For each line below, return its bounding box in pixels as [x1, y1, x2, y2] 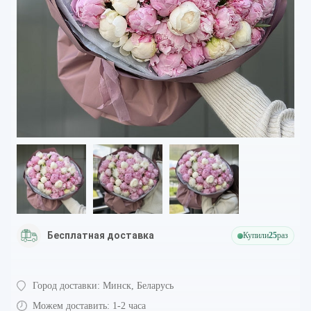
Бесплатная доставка [47, 230, 154, 242]
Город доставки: [33, 280, 100, 292]
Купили [243, 230, 269, 241]
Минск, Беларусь [103, 280, 174, 292]
